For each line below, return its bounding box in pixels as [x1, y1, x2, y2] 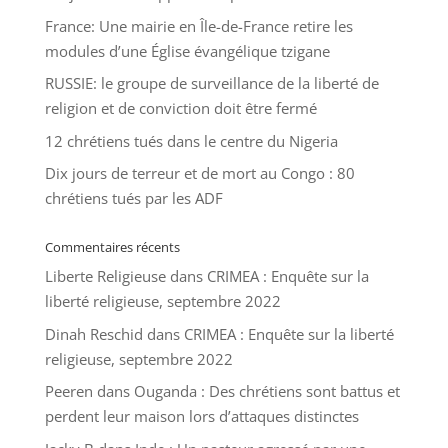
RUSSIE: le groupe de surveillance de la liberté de [44, 73, 379, 94]
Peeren [44, 381, 93, 402]
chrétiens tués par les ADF [44, 188, 223, 209]
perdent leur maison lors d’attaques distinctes [44, 406, 359, 427]
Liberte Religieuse [44, 266, 166, 287]
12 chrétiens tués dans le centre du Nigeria [44, 130, 338, 151]
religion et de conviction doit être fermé [44, 98, 317, 119]
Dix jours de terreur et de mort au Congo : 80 [44, 163, 355, 184]
